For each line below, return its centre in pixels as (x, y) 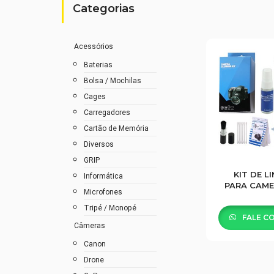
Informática (103, 176)
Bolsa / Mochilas (112, 80)
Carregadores (107, 112)
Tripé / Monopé (110, 207)
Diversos (98, 144)
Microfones (103, 191)
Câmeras (89, 225)
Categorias (103, 8)
